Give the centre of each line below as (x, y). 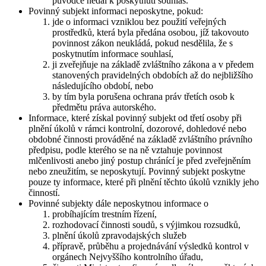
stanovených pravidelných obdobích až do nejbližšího (153, 75)
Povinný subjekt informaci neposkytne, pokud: (116, 11)
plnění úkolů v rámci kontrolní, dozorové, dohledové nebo (137, 129)
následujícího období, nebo (103, 86)
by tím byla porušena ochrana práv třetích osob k (143, 97)
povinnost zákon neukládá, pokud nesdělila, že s (142, 43)
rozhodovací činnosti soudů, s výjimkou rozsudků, (146, 225)
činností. (44, 193)
